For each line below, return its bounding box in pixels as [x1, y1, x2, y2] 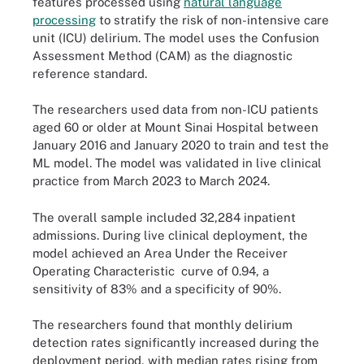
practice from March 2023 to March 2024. [32, 174, 270, 188]
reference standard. [32, 66, 147, 80]
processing [32, 12, 96, 27]
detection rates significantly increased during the [32, 336, 319, 349]
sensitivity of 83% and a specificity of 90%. [32, 281, 281, 296]
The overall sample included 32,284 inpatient [32, 210, 296, 224]
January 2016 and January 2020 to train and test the [32, 138, 329, 152]
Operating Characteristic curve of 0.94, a [32, 263, 269, 278]
